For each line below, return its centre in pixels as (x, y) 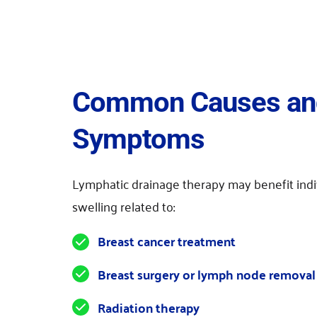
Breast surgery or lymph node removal (207, 274)
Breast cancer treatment (167, 241)
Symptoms (138, 139)
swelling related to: (123, 206)
